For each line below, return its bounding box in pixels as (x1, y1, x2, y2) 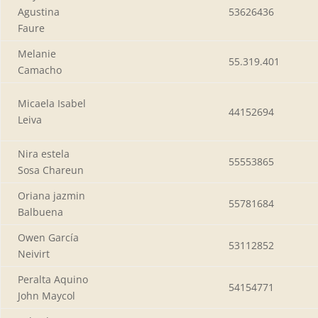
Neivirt (18, 246, 50, 261)
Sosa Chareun (18, 163, 84, 177)
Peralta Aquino (18, 272, 88, 286)
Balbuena (18, 204, 63, 219)
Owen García (18, 230, 79, 244)
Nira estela (18, 146, 70, 160)
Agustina (18, 4, 60, 18)
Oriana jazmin (18, 188, 85, 202)
